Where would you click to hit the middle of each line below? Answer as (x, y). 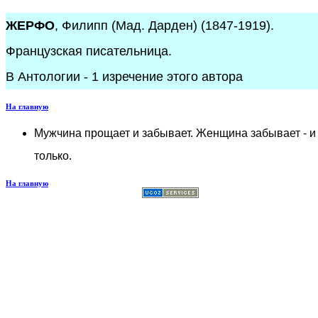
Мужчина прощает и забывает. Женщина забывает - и (175, 133)
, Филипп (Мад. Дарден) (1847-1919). (164, 26)
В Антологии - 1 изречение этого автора (124, 77)
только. (53, 156)
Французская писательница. (89, 51)
